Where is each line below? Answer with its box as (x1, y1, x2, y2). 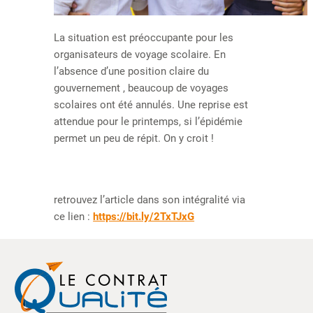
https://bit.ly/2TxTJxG (93, 210, 195, 223)
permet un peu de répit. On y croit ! (54, 132, 214, 145)
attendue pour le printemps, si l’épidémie (54, 115, 243, 128)
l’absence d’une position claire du (54, 65, 210, 78)
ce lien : (54, 210, 94, 223)
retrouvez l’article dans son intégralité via (54, 194, 246, 206)
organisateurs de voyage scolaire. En (54, 48, 226, 61)
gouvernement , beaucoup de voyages (54, 82, 229, 94)
